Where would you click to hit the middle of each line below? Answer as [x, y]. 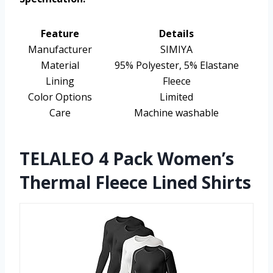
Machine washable [176, 113]
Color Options [60, 97]
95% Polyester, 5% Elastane [176, 66]
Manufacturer [60, 50]
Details [176, 34]
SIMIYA [176, 50]
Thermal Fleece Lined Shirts [135, 183]
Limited [176, 97]
